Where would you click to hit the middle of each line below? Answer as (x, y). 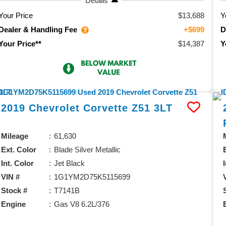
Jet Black (70, 163)
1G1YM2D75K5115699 (92, 177)
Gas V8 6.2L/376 (82, 204)
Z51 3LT (152, 108)
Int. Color (18, 163)
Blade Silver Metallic (88, 149)
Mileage (15, 136)
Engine (14, 204)
